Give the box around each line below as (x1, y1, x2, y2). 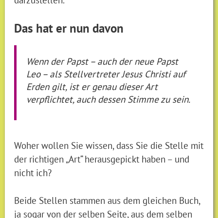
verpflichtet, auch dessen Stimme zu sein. (26, 92, 191, 105)
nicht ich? (14, 166, 52, 179)
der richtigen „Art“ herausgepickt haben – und (14, 153, 190, 165)
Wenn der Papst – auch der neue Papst (26, 54, 179, 67)
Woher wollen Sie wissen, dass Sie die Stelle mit (14, 139, 204, 151)
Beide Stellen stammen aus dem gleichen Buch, (14, 194, 200, 206)
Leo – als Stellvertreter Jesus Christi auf (26, 67, 186, 80)
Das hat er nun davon (14, 20, 124, 36)
